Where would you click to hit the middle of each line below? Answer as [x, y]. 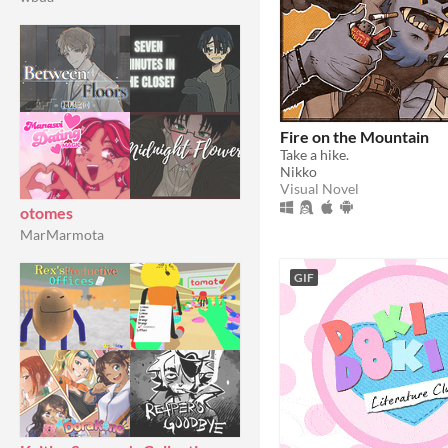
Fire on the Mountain [354, 136]
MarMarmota [62, 234]
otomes [46, 212]
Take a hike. [314, 154]
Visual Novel [319, 188]
